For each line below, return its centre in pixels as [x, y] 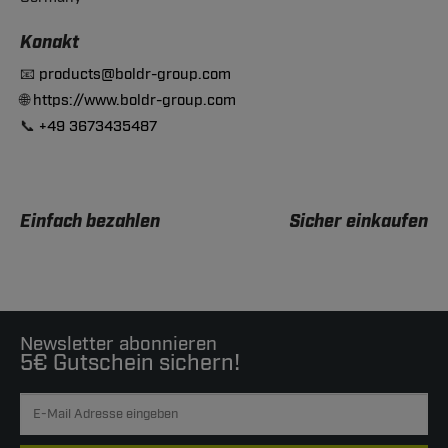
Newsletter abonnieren [118, 343]
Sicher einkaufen [358, 221]
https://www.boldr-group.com [134, 100]
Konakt [49, 42]
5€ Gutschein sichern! [130, 362]
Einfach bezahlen [90, 221]
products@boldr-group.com [135, 74]
